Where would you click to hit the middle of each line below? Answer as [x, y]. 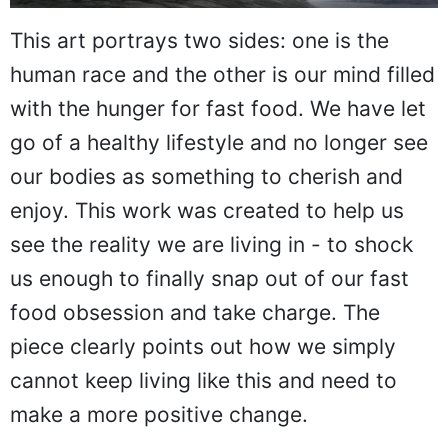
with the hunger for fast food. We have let [218, 108]
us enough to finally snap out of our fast [209, 278]
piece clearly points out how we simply [203, 346]
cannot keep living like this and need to [203, 380]
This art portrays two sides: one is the [199, 40]
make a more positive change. [159, 414]
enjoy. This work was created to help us [207, 210]
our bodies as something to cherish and [206, 176]
